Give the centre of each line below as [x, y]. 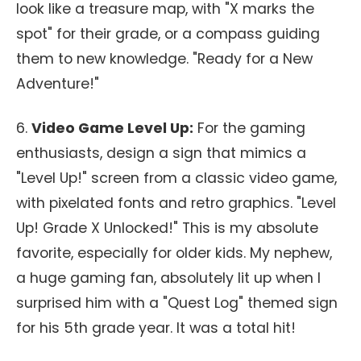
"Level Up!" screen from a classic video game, [176, 178]
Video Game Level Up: [112, 128]
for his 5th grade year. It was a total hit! [156, 328]
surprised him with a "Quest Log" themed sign [177, 303]
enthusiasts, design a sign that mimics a [161, 153]
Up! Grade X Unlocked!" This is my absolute [167, 228]
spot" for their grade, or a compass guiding [168, 34]
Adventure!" [58, 84]
